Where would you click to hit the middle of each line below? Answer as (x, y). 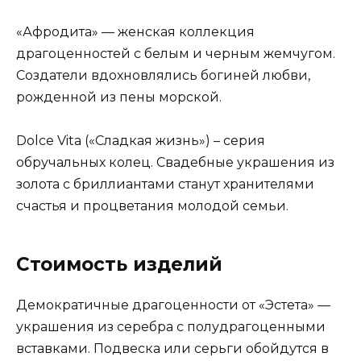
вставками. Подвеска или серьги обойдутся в (172, 348)
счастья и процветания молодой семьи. (152, 205)
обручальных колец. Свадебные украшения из (175, 162)
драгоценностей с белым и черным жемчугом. (176, 53)
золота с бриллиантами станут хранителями (165, 184)
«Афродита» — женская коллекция (135, 31)
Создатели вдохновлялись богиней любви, (163, 75)
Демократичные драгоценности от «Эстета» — (173, 305)
